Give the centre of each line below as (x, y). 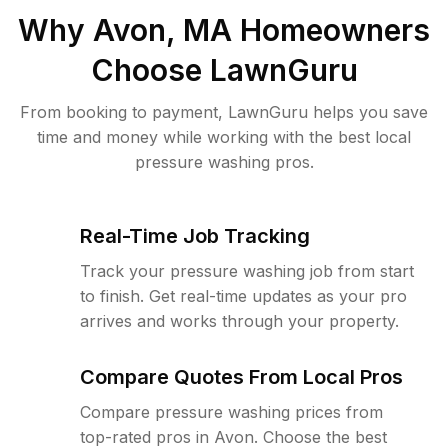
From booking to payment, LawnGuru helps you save (224, 112)
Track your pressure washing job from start (247, 271)
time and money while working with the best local (224, 137)
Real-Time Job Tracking (195, 236)
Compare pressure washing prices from (231, 412)
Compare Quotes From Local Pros (241, 377)
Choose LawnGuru (224, 70)
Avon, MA (162, 30)
